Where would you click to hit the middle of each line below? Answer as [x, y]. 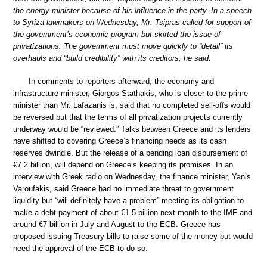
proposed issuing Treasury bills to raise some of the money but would [133, 237]
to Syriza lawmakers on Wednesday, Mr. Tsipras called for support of [132, 22]
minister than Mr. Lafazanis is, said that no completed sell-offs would [132, 105]
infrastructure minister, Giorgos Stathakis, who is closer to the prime [131, 94]
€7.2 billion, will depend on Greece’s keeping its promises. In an [123, 165]
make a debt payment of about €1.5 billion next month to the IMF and [133, 213]
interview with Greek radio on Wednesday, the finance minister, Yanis [132, 177]
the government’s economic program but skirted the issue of [117, 34]
